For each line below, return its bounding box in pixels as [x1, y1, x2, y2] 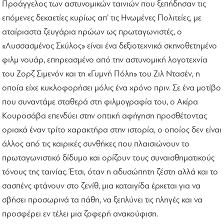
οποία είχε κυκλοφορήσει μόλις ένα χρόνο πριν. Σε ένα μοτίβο [2, 83, 221, 92]
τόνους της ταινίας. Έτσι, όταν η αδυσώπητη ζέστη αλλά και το [2, 167, 218, 176]
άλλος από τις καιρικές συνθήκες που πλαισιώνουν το [2, 139, 190, 148]
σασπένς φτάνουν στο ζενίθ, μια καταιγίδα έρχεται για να [2, 181, 201, 190]
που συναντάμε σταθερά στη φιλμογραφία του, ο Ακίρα [2, 97, 198, 106]
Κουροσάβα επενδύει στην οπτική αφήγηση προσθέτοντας [2, 111, 207, 120]
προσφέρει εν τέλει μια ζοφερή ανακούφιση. [2, 209, 158, 218]
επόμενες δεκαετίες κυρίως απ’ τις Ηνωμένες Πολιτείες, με [2, 13, 202, 22]
